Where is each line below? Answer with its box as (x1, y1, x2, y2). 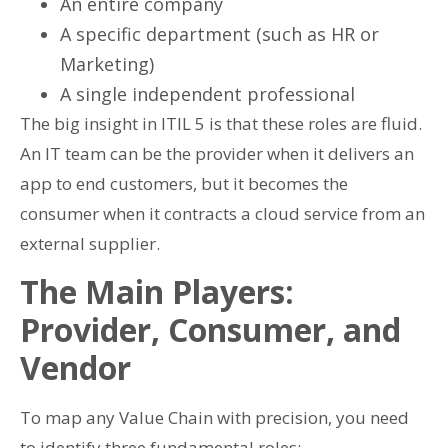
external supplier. (20, 231, 160, 255)
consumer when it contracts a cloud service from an (20, 201, 425, 225)
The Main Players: (20, 270, 294, 314)
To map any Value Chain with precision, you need (20, 406, 409, 430)
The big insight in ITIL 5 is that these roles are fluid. (20, 111, 422, 135)
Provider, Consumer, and (20, 308, 401, 352)
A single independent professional (60, 81, 355, 106)
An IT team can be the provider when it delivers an (20, 141, 414, 165)
